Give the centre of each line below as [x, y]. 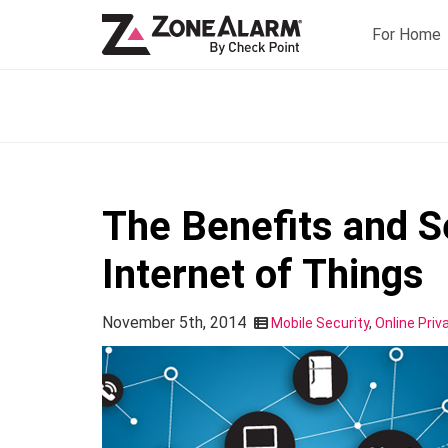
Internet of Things [263, 274]
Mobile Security [320, 323]
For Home [406, 34]
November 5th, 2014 [174, 322]
